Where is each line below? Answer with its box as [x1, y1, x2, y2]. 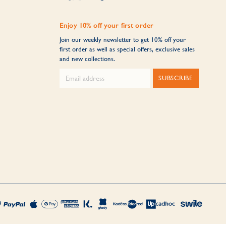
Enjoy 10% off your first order [59, 21, 154, 30]
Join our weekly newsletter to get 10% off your [59, 35, 186, 43]
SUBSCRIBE [158, 74, 193, 82]
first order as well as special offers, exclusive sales [59, 45, 195, 53]
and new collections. [59, 54, 115, 63]
